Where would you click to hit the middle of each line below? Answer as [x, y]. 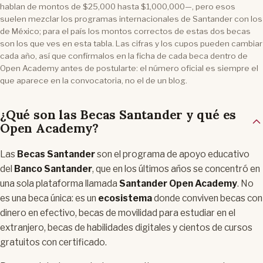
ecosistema [125, 198]
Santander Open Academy [178, 183]
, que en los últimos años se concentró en [176, 168]
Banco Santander [53, 168]
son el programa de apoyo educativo [172, 154]
